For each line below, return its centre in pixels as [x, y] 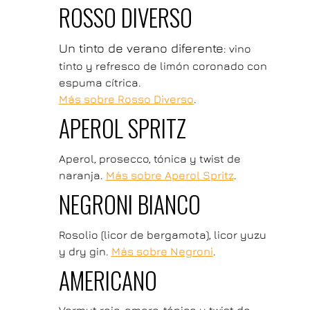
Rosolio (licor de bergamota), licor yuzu [162, 234]
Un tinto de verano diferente [141, 48]
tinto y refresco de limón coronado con [163, 65]
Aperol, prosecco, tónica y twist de [149, 158]
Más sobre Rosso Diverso [126, 99]
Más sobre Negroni [162, 251]
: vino [237, 48]
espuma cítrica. [100, 82]
